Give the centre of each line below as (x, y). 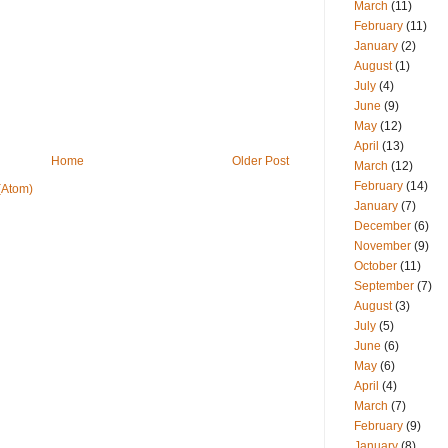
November (382, 246)
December (382, 226)
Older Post (260, 161)
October (375, 266)
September (384, 286)
